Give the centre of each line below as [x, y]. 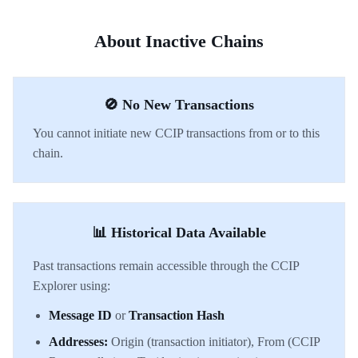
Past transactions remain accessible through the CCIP [166, 266]
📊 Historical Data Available [179, 233]
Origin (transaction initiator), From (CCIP [214, 342]
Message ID [80, 315]
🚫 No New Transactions [179, 105]
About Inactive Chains [179, 41]
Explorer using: [72, 286]
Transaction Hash [177, 315]
